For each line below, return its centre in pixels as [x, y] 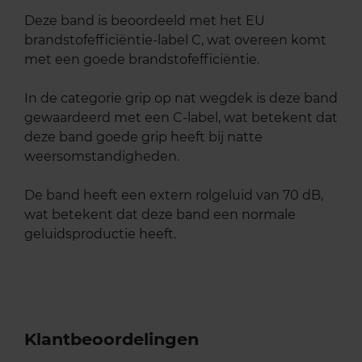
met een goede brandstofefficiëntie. [142, 60]
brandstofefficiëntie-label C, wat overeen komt [175, 40]
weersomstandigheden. [102, 157]
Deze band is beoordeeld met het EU [145, 21]
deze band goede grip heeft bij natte [143, 137]
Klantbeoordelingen [112, 339]
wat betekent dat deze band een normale [160, 215]
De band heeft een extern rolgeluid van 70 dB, [174, 196]
